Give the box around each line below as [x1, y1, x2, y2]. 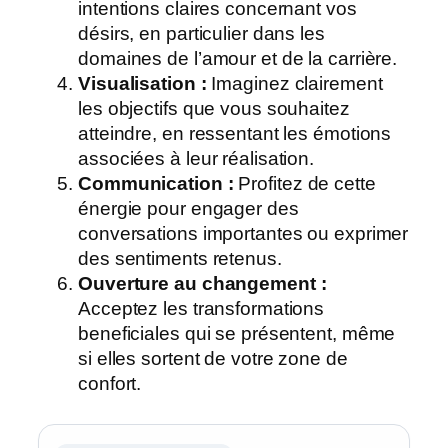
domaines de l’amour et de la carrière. [78, 48, 398, 70]
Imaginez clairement [206, 73, 383, 95]
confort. [78, 373, 142, 395]
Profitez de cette [233, 173, 376, 195]
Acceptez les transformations [78, 298, 325, 320]
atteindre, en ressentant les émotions [78, 123, 392, 145]
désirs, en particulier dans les [78, 23, 325, 45]
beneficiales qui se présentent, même [78, 323, 396, 345]
